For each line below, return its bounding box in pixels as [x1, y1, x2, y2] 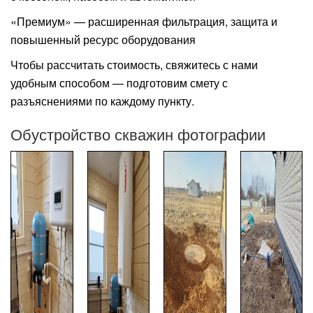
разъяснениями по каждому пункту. [10, 93, 194, 110]
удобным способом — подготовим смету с [10, 75, 228, 92]
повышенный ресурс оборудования [10, 31, 196, 48]
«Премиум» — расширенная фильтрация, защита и [10, 13, 277, 30]
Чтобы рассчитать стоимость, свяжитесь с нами [10, 57, 258, 73]
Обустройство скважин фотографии [10, 123, 265, 145]
